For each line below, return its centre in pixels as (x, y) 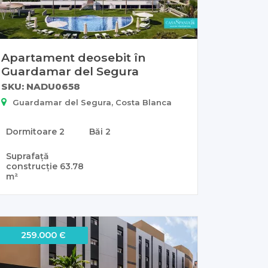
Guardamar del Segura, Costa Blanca (92, 102)
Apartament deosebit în (73, 57)
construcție (33, 166)
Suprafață (28, 156)
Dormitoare (33, 131)
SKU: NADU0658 (41, 86)
